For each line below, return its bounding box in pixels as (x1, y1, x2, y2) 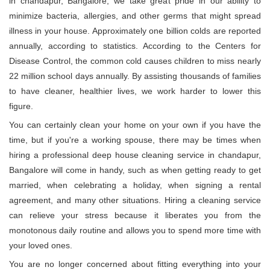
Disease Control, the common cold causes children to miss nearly (9, 56, 261, 66)
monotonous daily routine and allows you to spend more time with (9, 225, 261, 236)
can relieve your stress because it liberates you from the (9, 210, 261, 221)
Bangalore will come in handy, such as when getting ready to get (9, 165, 261, 175)
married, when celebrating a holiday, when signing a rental (9, 180, 261, 190)
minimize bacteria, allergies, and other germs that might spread (9, 11, 261, 21)
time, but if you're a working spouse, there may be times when (9, 135, 261, 145)
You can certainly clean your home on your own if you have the (9, 120, 261, 130)
